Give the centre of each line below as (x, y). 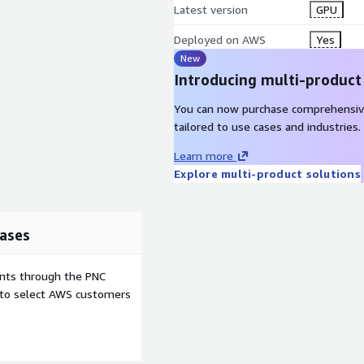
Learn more (204, 156)
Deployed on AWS (220, 39)
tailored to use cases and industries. (267, 126)
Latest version (211, 9)
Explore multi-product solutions (267, 173)
